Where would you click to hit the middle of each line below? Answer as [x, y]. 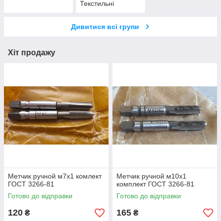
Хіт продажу [32, 53]
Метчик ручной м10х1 [151, 176]
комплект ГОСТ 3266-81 [155, 184]
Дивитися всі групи [105, 27]
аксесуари [96, 12]
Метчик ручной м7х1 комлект [55, 176]
